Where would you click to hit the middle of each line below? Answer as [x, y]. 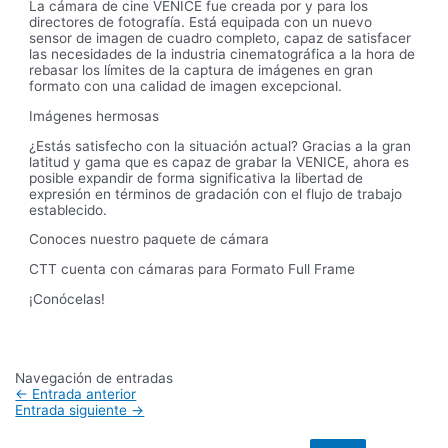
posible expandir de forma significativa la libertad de [196, 177]
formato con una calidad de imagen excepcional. [186, 86]
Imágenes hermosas [94, 115]
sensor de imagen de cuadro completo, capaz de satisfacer [220, 38]
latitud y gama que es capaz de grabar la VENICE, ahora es [219, 161]
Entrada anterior [82, 394]
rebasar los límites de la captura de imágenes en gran [201, 70]
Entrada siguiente [73, 410]
